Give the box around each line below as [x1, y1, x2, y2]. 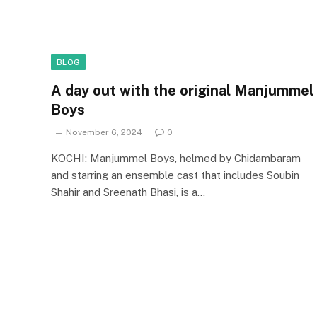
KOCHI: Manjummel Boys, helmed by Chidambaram [51, 151, 301, 164]
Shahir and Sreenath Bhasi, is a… [51, 185, 205, 198]
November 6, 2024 [66, 127, 142, 137]
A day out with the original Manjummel [51, 81, 313, 99]
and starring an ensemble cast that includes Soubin [51, 168, 299, 181]
